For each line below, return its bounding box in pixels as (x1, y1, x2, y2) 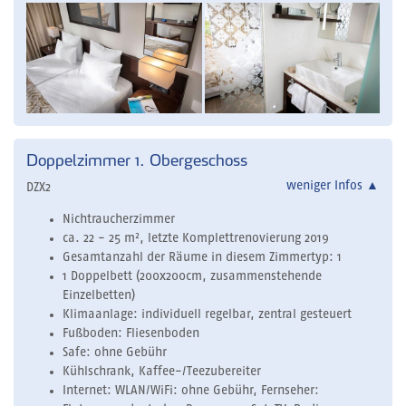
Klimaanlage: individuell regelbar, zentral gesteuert (63, 308, 352, 322)
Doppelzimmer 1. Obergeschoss (26, 150, 252, 169)
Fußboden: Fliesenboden (63, 327, 199, 341)
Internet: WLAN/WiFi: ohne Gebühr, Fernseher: (63, 384, 319, 398)
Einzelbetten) (63, 289, 135, 303)
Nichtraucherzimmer (63, 213, 175, 227)
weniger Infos (286, 179, 366, 192)
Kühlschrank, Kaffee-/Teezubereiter (63, 365, 261, 379)
